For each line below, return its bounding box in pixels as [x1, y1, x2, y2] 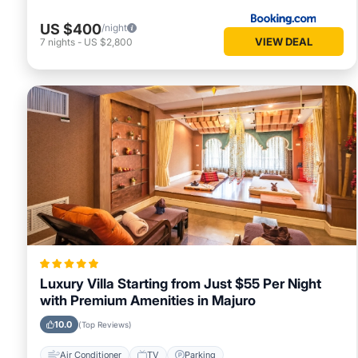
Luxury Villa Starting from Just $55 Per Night [40, 276, 321, 292]
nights [48, 35, 75, 48]
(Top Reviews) [78, 320, 132, 330]
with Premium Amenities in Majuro [40, 292, 256, 309]
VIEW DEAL [255, 35, 312, 49]
